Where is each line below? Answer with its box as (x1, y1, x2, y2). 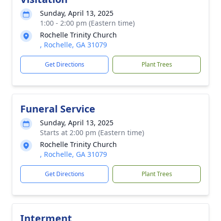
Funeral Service (20, 102, 95, 115)
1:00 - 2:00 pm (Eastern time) (40, 18, 135, 28)
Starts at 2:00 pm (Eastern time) (40, 128, 144, 137)
